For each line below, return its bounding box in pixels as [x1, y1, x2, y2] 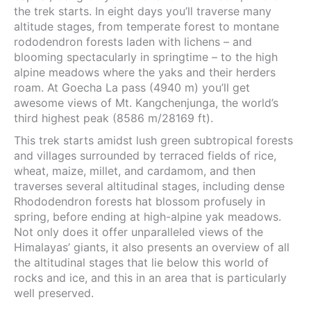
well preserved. [14, 285, 94, 300]
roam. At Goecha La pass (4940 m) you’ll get [14, 80, 250, 94]
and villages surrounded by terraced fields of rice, [14, 148, 276, 162]
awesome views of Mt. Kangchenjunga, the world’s [14, 95, 278, 110]
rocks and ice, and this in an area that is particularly [14, 270, 287, 285]
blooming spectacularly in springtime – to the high [14, 49, 278, 64]
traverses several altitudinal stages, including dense [14, 178, 285, 193]
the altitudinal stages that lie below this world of [14, 255, 269, 269]
